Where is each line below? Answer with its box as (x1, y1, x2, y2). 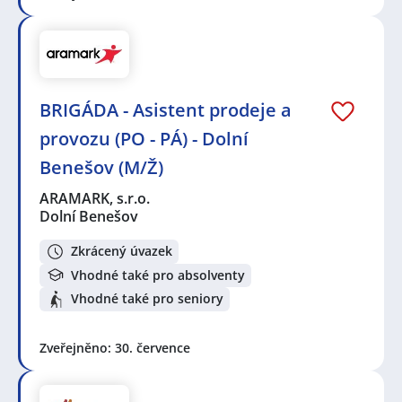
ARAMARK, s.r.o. (39, 188, 152, 208)
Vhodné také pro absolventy (71, 266, 245, 284)
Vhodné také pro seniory (71, 290, 223, 308)
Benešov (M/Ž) (39, 154, 163, 179)
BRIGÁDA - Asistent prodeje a (39, 97, 292, 122)
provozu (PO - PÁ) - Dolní (39, 126, 249, 151)
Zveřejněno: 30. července (39, 338, 190, 356)
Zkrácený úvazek (71, 242, 172, 260)
